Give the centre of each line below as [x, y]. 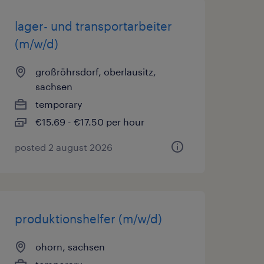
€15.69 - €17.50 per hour [90, 122]
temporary [59, 104]
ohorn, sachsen [70, 247]
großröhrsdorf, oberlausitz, [95, 72]
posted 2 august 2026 [63, 147]
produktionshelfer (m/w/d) [88, 219]
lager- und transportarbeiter [93, 26]
